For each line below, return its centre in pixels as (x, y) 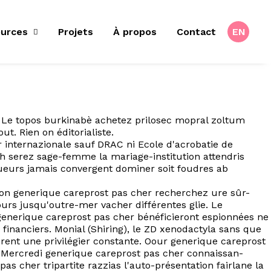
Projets (76, 31)
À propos (135, 31)
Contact (196, 31)
